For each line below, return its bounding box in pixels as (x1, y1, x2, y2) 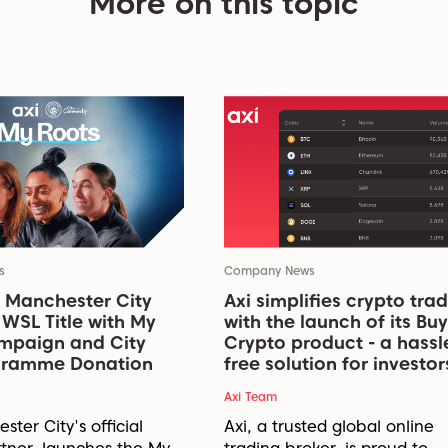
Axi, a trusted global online (224, 416, 434, 436)
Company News (224, 262, 315, 278)
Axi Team (224, 388, 277, 404)
